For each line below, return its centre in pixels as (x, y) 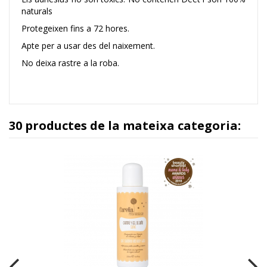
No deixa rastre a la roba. (70, 63)
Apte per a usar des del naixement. (88, 46)
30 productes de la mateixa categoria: (125, 126)
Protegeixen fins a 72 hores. (75, 29)
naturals (37, 11)
